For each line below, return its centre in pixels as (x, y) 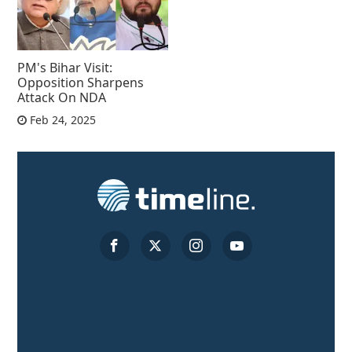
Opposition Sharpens (81, 83)
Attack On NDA (62, 98)
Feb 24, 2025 (62, 120)
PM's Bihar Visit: (65, 68)
